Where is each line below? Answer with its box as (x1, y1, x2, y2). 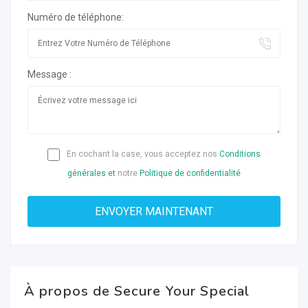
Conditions (219, 149, 261, 159)
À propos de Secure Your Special (24, 282, 250, 300)
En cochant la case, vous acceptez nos (65, 149, 219, 159)
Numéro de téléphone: (27, 12, 124, 23)
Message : (27, 69, 71, 80)
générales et (67, 168, 115, 178)
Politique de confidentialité (140, 168, 241, 178)
